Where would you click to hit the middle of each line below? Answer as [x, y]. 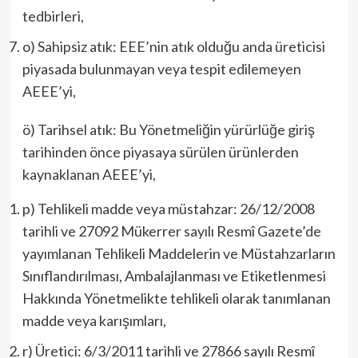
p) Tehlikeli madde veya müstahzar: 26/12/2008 [168, 209]
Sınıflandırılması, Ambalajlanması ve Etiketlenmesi [174, 276]
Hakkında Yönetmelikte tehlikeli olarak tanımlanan [176, 298]
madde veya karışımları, [94, 320]
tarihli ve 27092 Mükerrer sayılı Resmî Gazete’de [171, 231]
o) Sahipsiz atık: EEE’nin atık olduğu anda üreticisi [173, 46]
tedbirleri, [53, 16]
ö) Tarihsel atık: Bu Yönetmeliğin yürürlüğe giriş [168, 129]
